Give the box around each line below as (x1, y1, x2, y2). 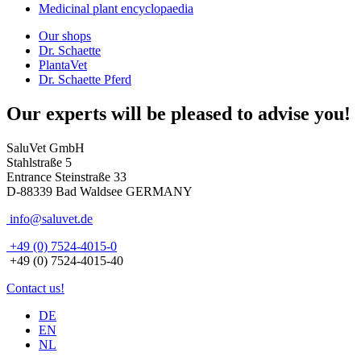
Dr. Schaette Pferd (39, 72, 131, 86)
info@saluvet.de (6, 211, 93, 226)
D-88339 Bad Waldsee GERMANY (6, 184, 193, 198)
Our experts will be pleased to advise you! (6, 102, 351, 124)
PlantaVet (39, 57, 87, 72)
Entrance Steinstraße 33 (6, 169, 127, 184)
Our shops (39, 28, 91, 43)
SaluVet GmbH (6, 140, 85, 155)
